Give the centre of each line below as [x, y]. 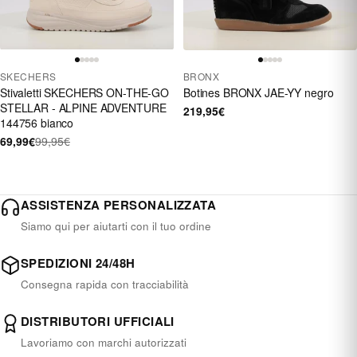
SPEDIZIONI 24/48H [78, 263]
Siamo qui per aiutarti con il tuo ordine [116, 226]
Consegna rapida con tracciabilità [105, 284]
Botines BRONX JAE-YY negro [259, 92]
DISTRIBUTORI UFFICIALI [98, 321]
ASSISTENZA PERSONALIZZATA [119, 204]
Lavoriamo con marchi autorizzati [104, 342]
